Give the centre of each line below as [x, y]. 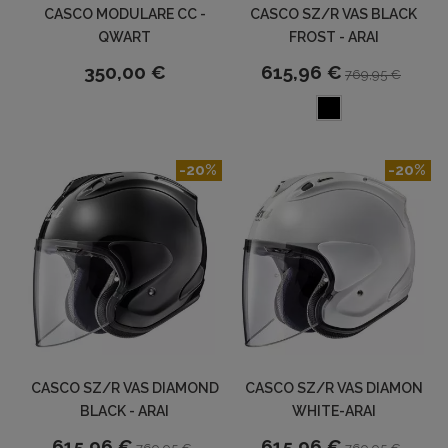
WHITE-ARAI [333, 411]
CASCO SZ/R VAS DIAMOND [124, 388]
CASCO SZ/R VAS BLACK [333, 14]
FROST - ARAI [333, 37]
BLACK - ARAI [124, 411]
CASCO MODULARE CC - [124, 14]
